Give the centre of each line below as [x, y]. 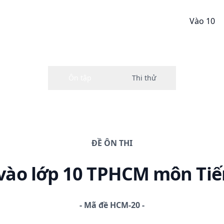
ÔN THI [118, 143]
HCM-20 [125, 205]
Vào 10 [202, 21]
